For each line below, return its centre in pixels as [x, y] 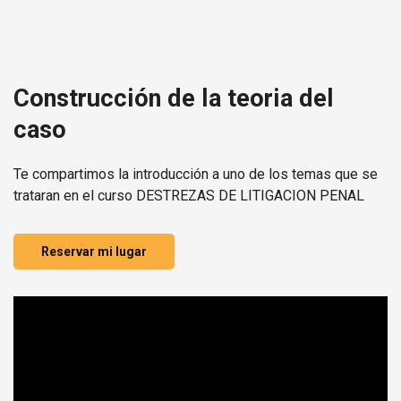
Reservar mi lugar [94, 252]
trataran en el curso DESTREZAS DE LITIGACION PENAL [189, 196]
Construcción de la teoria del [174, 98]
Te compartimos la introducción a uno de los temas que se [196, 174]
